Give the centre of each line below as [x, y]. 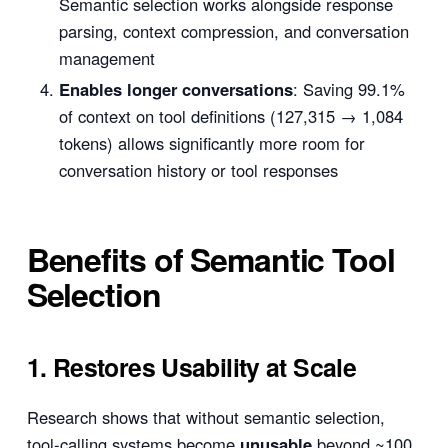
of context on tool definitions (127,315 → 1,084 [230, 115]
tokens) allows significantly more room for [211, 142]
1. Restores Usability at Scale [191, 367]
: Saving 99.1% [348, 88]
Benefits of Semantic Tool [210, 258]
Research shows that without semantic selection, [205, 416]
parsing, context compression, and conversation [233, 30]
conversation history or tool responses [198, 169]
